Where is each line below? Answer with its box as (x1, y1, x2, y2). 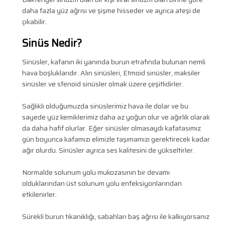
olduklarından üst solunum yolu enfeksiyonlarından (22, 178, 182, 189)
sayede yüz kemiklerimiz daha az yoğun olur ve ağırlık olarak (22, 111, 210, 123)
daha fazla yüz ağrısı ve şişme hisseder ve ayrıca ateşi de (22, 5, 200, 17)
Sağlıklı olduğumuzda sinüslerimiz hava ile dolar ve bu (22, 100, 188, 112)
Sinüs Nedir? (22, 35, 82, 52)
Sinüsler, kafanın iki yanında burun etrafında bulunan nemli (22, 56, 205, 68)
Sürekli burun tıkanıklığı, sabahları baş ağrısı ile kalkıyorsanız (22, 211, 209, 222)
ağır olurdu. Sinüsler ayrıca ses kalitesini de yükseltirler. (22, 145, 194, 156)
